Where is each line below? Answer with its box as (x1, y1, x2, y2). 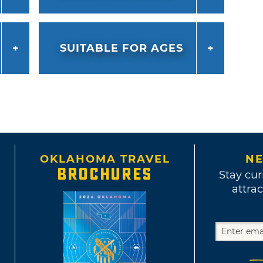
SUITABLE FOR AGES (59, 42, 183, 55)
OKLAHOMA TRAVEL (39, 153, 170, 166)
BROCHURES (57, 164, 153, 185)
